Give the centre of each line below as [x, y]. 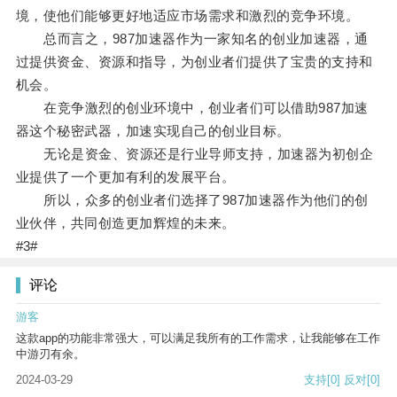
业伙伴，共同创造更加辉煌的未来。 [125, 223]
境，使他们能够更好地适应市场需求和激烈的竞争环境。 [187, 16]
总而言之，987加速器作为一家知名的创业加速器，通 [192, 39]
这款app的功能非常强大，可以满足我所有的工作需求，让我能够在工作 [198, 339]
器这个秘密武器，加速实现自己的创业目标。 [153, 131]
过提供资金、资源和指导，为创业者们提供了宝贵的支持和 [194, 62]
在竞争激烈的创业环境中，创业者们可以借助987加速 [192, 108]
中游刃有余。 [51, 354]
